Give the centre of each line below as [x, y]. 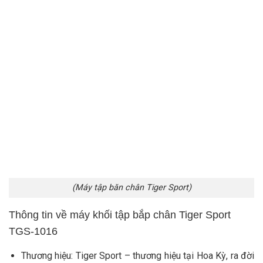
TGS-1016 [33, 232]
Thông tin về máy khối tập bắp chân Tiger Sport [120, 215]
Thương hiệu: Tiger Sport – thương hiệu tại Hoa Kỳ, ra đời [137, 256]
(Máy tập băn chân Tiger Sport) [131, 188]
